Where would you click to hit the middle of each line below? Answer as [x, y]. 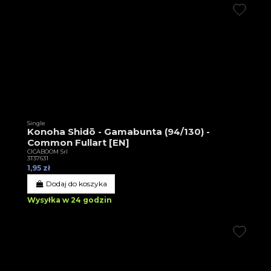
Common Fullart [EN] [78, 143]
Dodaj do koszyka [77, 184]
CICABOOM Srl [47, 152]
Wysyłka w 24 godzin [70, 200]
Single [36, 123]
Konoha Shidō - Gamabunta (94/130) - [119, 132]
